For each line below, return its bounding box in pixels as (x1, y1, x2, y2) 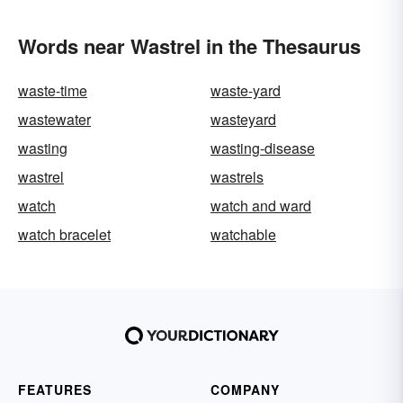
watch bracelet (18, 224, 111, 245)
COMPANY (210, 381, 280, 399)
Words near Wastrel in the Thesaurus (18, 31, 361, 60)
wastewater (18, 109, 91, 130)
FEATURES (18, 381, 92, 399)
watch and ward (210, 195, 311, 216)
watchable (210, 224, 276, 245)
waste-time (18, 80, 87, 101)
